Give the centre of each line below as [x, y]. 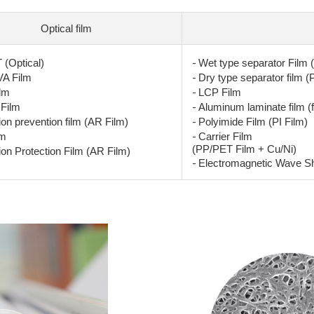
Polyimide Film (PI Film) [253, 122]
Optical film [66, 28]
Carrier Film [225, 136]
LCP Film [220, 92]
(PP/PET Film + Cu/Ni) [244, 149]
